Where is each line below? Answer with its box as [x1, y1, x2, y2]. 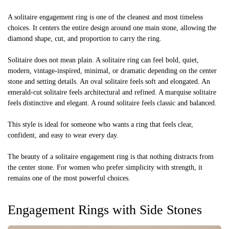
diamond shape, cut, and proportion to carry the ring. [8, 34, 162, 42]
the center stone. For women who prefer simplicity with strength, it [8, 163, 202, 171]
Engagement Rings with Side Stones [8, 202, 202, 217]
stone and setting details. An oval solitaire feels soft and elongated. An [8, 77, 210, 85]
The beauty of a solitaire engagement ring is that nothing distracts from [8, 152, 214, 161]
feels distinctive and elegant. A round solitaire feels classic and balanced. [8, 99, 217, 107]
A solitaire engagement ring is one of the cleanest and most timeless [8, 13, 203, 21]
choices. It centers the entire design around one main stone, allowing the [8, 24, 216, 32]
